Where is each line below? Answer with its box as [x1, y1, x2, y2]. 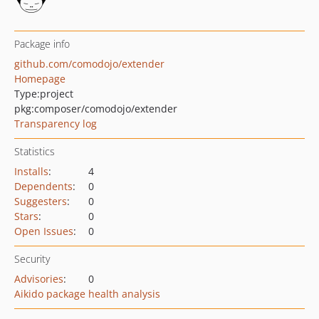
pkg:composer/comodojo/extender [14, 102, 177, 115]
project [40, 87, 73, 100]
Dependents [14, 179, 73, 193]
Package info [14, 37, 70, 51]
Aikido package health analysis [14, 287, 160, 300]
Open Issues [14, 224, 73, 238]
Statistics [14, 145, 55, 158]
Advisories [14, 272, 63, 286]
